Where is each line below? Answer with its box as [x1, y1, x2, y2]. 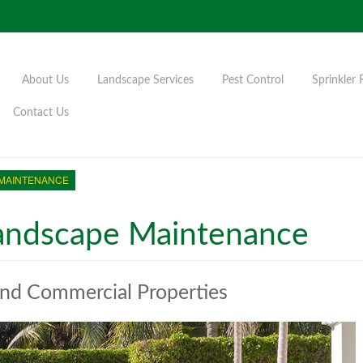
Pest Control [222, 75, 284, 86]
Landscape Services [97, 75, 194, 86]
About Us [22, 75, 69, 86]
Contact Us [13, 107, 69, 118]
